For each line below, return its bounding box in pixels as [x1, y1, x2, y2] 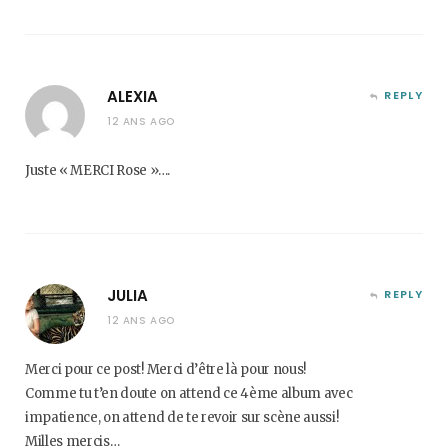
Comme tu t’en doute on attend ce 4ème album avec [25, 385, 353, 402]
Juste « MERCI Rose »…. [25, 162, 170, 179]
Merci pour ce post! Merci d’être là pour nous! [25, 361, 307, 378]
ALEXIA [107, 86, 158, 107]
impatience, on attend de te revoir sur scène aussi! [25, 409, 339, 426]
